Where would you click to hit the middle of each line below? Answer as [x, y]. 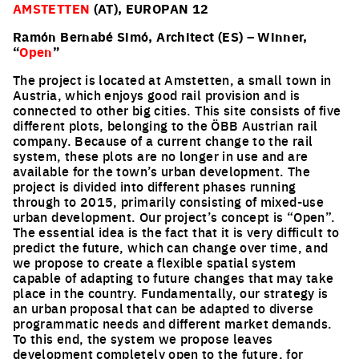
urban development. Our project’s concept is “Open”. [174, 216]
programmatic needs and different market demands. [173, 323]
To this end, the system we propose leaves [143, 338]
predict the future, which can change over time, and [171, 247]
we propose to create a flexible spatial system [155, 262]
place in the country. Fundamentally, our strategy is [171, 292]
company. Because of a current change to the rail [163, 140]
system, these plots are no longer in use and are [161, 155]
